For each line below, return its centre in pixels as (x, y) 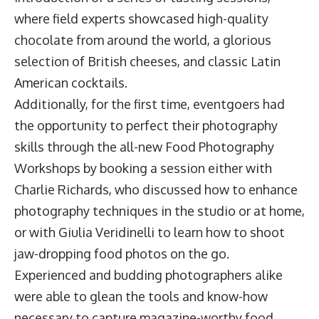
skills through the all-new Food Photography (144, 146)
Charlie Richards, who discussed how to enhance (156, 189)
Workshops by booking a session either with (143, 168)
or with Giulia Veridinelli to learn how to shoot (150, 232)
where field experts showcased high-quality (141, 18)
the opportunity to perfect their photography (146, 125)
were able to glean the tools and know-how (141, 296)
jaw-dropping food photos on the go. (123, 253)
